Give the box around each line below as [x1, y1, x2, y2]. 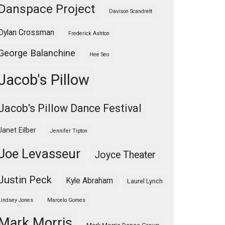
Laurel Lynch [127, 177, 163, 185]
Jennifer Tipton [50, 128, 87, 134]
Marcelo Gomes [47, 197, 85, 203]
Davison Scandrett [109, 8, 152, 15]
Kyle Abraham [66, 176, 113, 185]
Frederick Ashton [68, 30, 109, 37]
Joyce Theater [94, 149, 156, 161]
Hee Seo [89, 51, 109, 58]
